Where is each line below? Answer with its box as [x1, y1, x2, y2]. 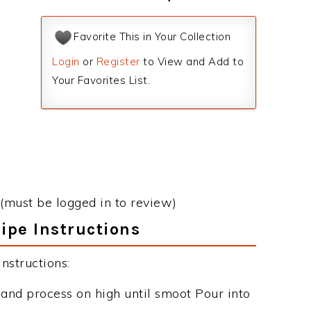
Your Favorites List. [52, 74, 150, 87]
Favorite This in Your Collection [74, 30, 230, 44]
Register [96, 55, 140, 68]
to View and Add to [140, 55, 244, 68]
